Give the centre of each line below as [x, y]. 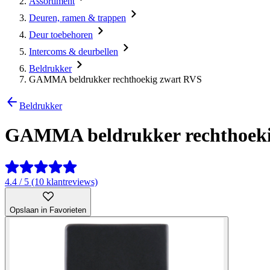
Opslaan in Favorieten [48, 210]
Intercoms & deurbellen [74, 52]
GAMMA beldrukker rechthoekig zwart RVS [115, 79]
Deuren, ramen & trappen [77, 18]
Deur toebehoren [61, 35]
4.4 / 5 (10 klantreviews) [51, 181]
